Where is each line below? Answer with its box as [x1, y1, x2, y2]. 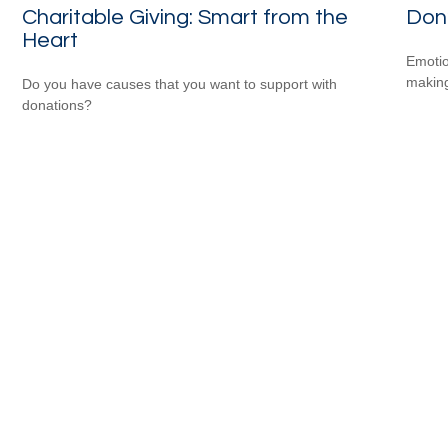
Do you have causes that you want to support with [22, 75, 338, 92]
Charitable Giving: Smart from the [22, 5, 349, 29]
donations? [22, 96, 93, 113]
